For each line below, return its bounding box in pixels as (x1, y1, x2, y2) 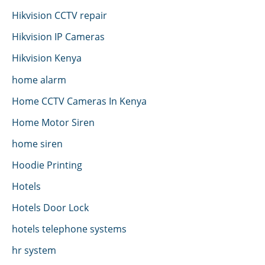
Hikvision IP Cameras (12, 30, 105, 44)
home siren (12, 136, 63, 150)
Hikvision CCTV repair (12, 8, 107, 22)
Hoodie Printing (12, 157, 82, 172)
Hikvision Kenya (12, 51, 82, 65)
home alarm (12, 72, 66, 86)
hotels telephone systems (12, 222, 127, 236)
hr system (12, 243, 56, 257)
